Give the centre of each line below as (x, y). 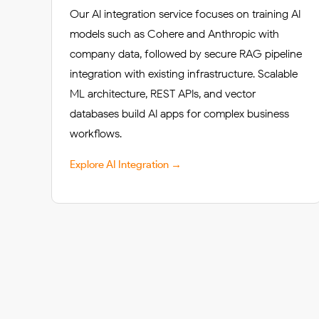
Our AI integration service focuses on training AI (185, 14)
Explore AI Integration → (126, 164)
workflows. (96, 134)
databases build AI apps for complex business (179, 114)
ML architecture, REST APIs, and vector (163, 94)
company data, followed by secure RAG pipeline (186, 54)
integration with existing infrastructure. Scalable (184, 74)
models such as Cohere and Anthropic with (174, 34)
